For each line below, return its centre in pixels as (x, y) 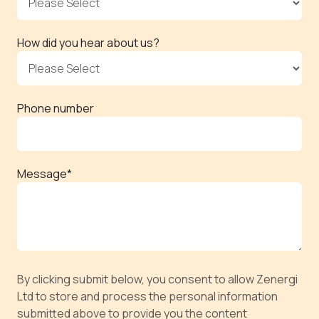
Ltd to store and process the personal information (147, 297)
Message (42, 174)
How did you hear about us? (88, 43)
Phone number (56, 109)
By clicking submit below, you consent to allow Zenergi (157, 279)
